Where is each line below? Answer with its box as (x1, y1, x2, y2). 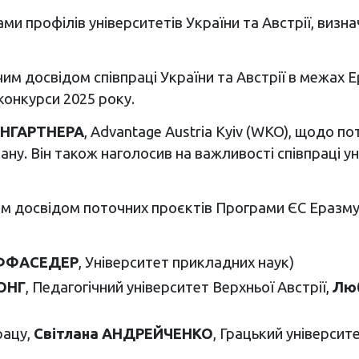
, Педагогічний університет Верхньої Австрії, (25, 279, 333, 296)
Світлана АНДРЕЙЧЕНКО (33, 325, 213, 342)
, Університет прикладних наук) (78, 254, 294, 271)
